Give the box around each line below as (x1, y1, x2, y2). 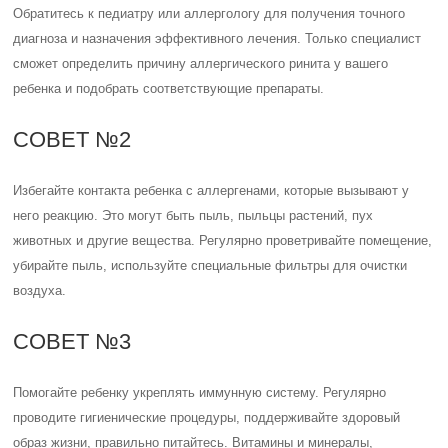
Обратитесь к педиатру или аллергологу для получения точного (13, 6, 406, 21)
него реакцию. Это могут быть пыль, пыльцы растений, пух (13, 208, 374, 223)
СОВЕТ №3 (13, 329, 132, 354)
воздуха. (13, 283, 67, 298)
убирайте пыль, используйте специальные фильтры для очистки (13, 258, 408, 273)
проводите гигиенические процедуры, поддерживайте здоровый (13, 410, 401, 425)
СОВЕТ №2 (13, 127, 132, 152)
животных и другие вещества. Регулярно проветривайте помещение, (13, 233, 433, 248)
